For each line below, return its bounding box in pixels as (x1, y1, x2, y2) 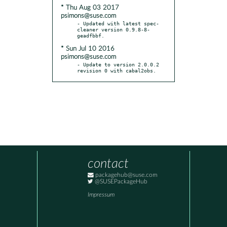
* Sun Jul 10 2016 (61, 45, 115, 52)
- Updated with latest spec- (77, 20, 159, 26)
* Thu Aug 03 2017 (61, 4, 119, 11)
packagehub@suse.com (94, 172, 158, 178)
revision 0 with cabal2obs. (77, 67, 156, 73)
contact (88, 157, 129, 171)
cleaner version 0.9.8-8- (77, 26, 150, 32)
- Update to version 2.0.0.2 (77, 61, 159, 67)
